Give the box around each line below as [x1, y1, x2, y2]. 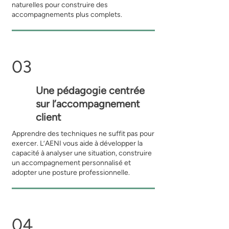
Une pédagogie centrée [35, 84, 145, 97]
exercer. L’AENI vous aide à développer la [11, 139, 143, 148]
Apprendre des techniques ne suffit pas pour [11, 129, 154, 138]
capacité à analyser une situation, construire [11, 149, 152, 157]
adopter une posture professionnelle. [11, 168, 130, 177]
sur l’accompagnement [35, 98, 140, 110]
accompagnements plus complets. [11, 10, 122, 19]
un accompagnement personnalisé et [11, 158, 131, 167]
